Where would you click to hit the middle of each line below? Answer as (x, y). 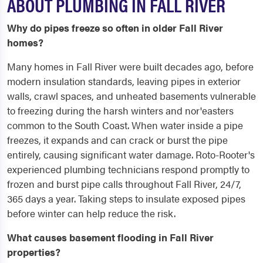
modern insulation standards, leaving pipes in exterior (124, 81)
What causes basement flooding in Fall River (110, 237)
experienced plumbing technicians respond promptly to (128, 169)
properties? (34, 252)
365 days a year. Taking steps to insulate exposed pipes (126, 199)
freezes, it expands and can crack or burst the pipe (117, 140)
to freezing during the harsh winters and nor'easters (120, 111)
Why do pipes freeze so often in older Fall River (115, 28)
